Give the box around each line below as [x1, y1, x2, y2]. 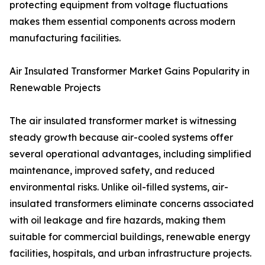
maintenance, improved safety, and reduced [9, 164, 215, 177]
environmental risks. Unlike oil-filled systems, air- [9, 181, 228, 193]
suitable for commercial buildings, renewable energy [9, 231, 250, 243]
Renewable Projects [9, 82, 101, 94]
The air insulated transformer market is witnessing [9, 115, 237, 127]
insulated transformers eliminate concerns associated [9, 198, 254, 210]
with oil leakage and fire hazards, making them [9, 214, 225, 227]
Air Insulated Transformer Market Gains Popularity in [9, 65, 250, 77]
